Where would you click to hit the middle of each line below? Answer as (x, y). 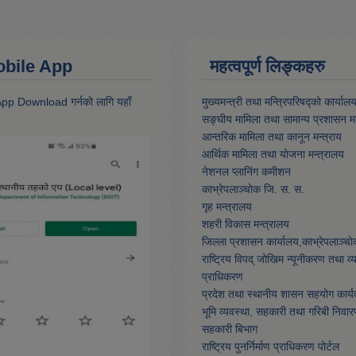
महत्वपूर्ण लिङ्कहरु (267, 67)
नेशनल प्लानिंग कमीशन (246, 172)
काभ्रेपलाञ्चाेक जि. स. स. (253, 190)
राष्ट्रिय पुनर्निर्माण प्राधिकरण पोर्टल (271, 347)
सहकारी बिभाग (230, 329)
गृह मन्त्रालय (227, 207)
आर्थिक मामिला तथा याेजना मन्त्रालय (273, 155)
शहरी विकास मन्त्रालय (246, 224)
